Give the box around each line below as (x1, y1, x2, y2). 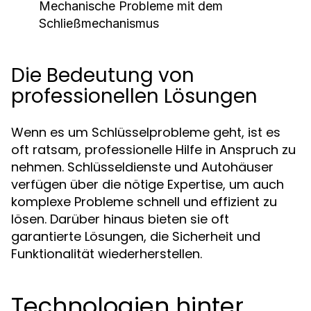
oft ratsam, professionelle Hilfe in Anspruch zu (11, 141, 296, 158)
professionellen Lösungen (11, 83, 258, 110)
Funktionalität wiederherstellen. (11, 245, 202, 262)
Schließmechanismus (39, 16, 159, 31)
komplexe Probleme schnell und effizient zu (11, 193, 277, 210)
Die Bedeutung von (11, 62, 194, 89)
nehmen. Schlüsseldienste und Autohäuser (11, 158, 274, 176)
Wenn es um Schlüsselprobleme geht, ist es (11, 124, 280, 141)
